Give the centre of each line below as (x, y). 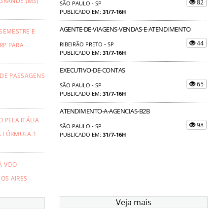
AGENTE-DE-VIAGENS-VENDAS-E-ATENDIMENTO (125, 29)
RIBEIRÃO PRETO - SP (87, 44)
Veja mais (134, 202)
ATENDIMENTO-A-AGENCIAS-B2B (105, 111)
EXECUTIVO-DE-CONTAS (92, 70)
